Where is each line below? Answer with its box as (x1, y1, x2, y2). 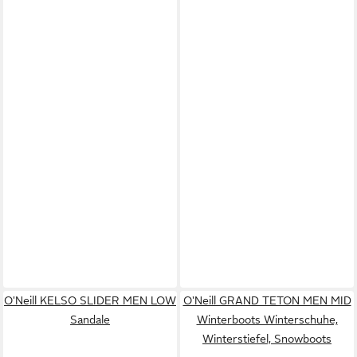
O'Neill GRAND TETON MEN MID (182, 294, 351, 307)
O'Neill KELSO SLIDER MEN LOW (4, 294, 176, 307)
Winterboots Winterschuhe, (196, 313, 338, 326)
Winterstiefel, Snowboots (202, 332, 331, 345)
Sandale (70, 313, 110, 326)
